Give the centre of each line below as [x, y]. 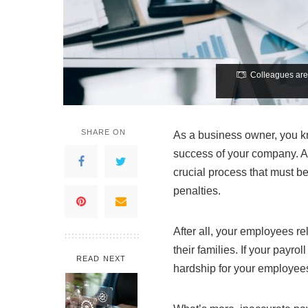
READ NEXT [101, 258]
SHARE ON [103, 132]
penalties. [197, 190]
